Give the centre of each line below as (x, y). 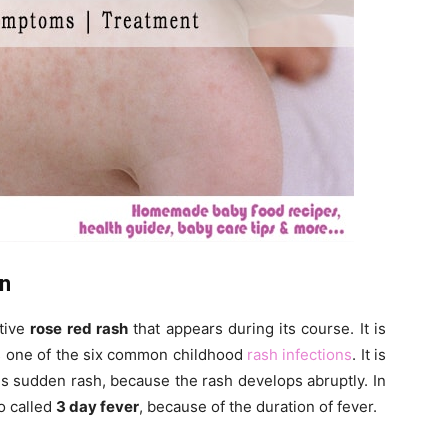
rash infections (299, 354)
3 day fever (97, 406)
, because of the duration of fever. (258, 406)
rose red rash (79, 328)
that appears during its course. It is (257, 328)
